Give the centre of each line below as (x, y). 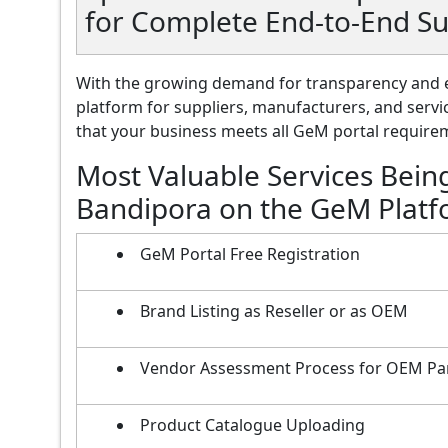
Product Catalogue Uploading (252, 424)
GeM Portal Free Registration (250, 253)
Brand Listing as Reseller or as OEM (274, 310)
